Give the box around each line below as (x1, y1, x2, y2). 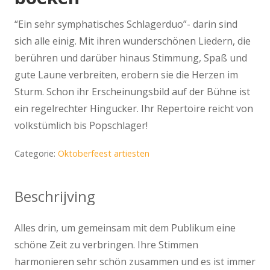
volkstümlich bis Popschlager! (14, 119, 148, 133)
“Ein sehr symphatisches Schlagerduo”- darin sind (14, 17, 237, 31)
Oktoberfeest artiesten (58, 148, 149, 160)
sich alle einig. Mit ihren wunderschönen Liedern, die (14, 34, 251, 48)
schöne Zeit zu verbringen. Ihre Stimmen (14, 238, 198, 252)
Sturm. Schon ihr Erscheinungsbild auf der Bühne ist (14, 85, 250, 99)
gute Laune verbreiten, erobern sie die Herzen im (14, 68, 238, 82)
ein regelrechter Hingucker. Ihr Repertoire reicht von (14, 102, 253, 116)
